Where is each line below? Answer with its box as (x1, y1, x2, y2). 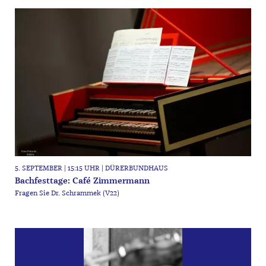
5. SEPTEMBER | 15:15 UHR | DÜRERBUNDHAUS (14, 164, 168, 173)
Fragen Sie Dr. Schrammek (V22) (14, 188, 119, 198)
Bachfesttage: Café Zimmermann (14, 175, 150, 187)
